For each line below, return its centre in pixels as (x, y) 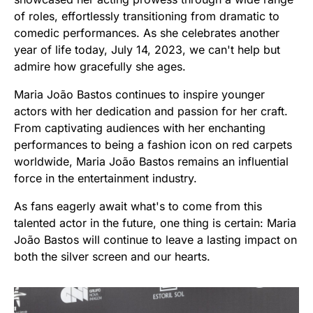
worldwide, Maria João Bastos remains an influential (151, 161)
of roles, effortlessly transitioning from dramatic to (147, 16)
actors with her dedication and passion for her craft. (151, 111)
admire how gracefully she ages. (100, 66)
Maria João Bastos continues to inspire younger (139, 94)
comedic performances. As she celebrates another (147, 32)
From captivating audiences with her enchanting (140, 128)
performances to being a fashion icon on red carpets (153, 144)
